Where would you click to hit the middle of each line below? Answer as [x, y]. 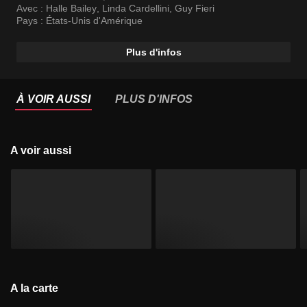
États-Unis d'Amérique [94, 21]
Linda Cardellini [136, 9]
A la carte [38, 288]
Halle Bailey [71, 9]
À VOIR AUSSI [53, 99]
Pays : [31, 21]
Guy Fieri [195, 9]
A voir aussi [45, 151]
